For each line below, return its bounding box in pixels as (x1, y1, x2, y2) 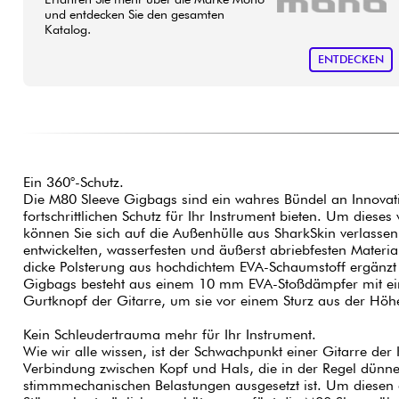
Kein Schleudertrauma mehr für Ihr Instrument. (22, 325, 316, 343)
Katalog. (44, 20, 91, 37)
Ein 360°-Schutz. (22, 173, 124, 191)
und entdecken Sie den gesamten (44, 5, 224, 21)
